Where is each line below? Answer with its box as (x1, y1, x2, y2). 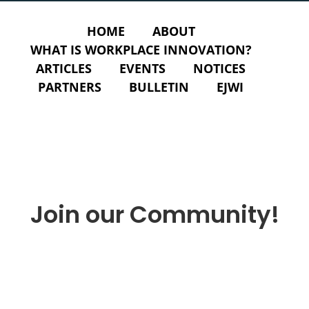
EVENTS (119, 60, 166, 77)
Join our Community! (30, 197, 279, 231)
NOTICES (193, 60, 246, 77)
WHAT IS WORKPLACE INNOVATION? (30, 41, 252, 58)
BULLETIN (129, 79, 189, 95)
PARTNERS (38, 79, 101, 95)
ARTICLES (36, 60, 92, 77)
